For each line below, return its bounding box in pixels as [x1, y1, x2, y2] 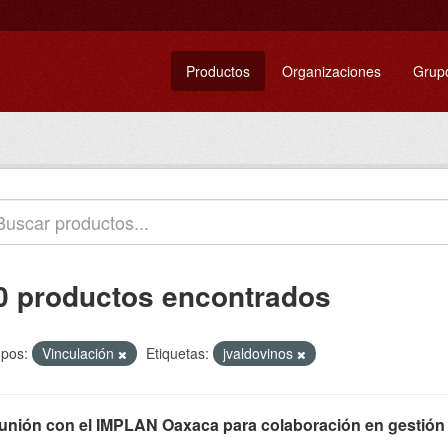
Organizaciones [282, 61, 381, 81]
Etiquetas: [146, 343, 209, 363]
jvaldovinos [223, 343, 297, 363]
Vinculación [42, 343, 118, 363]
